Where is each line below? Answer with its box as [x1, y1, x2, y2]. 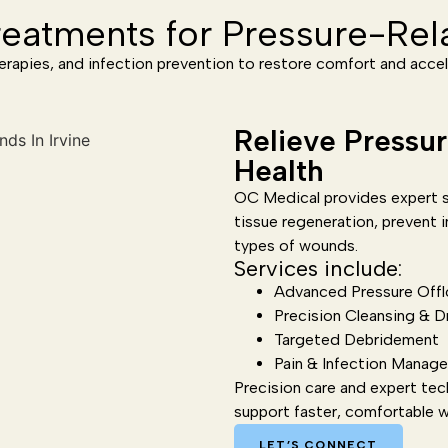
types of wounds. [234, 236, 358, 255]
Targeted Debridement [274, 330, 439, 349]
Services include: [234, 255, 402, 282]
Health [234, 152, 324, 189]
